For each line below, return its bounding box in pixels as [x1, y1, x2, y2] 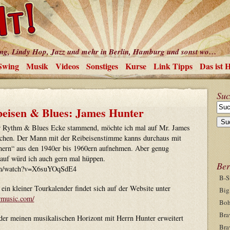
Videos [55, 60, 79, 72]
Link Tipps [153, 60, 193, 72]
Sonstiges [86, 60, 118, 72]
